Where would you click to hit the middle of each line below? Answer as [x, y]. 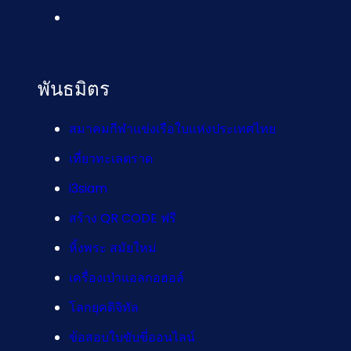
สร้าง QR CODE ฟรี [123, 218]
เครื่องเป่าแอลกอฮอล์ [127, 277]
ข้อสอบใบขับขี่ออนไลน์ [132, 337]
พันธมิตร [74, 89]
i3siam [88, 188]
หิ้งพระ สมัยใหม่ [113, 248]
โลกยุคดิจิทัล [104, 307]
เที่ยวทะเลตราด [111, 158]
